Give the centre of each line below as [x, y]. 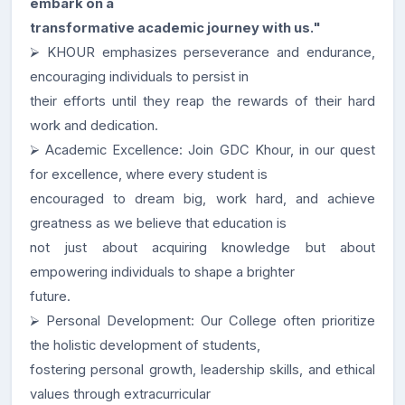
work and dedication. [94, 126]
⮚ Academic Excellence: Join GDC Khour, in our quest [202, 150]
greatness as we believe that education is [158, 223]
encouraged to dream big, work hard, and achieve [202, 199]
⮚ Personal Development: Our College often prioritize [202, 321]
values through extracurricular [120, 394]
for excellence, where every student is [149, 174]
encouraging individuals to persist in [139, 77]
